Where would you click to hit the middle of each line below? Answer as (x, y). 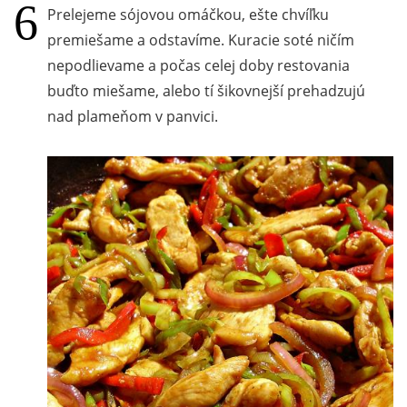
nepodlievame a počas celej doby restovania (199, 65)
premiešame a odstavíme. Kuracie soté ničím (201, 40)
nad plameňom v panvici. (133, 116)
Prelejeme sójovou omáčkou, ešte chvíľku (188, 14)
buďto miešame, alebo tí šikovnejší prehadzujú (206, 90)
